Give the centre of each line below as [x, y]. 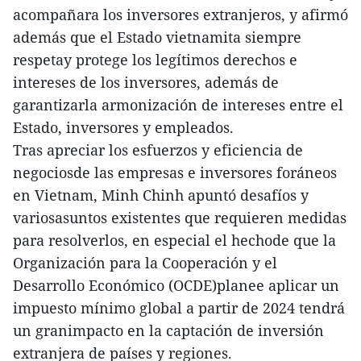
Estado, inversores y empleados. [123, 128]
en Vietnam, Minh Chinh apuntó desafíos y [161, 195]
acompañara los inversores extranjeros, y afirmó [180, 15]
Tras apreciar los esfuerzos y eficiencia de [158, 150]
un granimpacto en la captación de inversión [168, 331]
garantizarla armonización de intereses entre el [178, 105]
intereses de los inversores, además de [146, 83]
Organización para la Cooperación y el [145, 263]
